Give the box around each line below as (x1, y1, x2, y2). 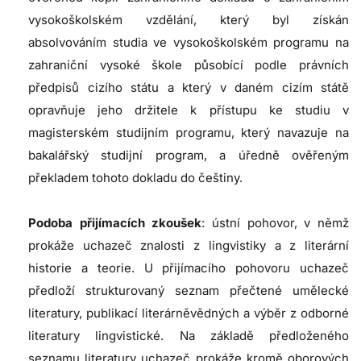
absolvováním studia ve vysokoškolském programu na (28, 35, 349, 51)
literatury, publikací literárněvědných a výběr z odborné (28, 305, 349, 322)
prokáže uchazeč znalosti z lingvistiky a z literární (28, 238, 349, 254)
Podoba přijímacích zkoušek (28, 215, 202, 231)
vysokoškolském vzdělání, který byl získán (28, 12, 349, 28)
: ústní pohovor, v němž (201, 215, 350, 231)
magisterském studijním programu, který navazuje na (28, 125, 349, 141)
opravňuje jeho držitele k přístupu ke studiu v (28, 102, 349, 118)
